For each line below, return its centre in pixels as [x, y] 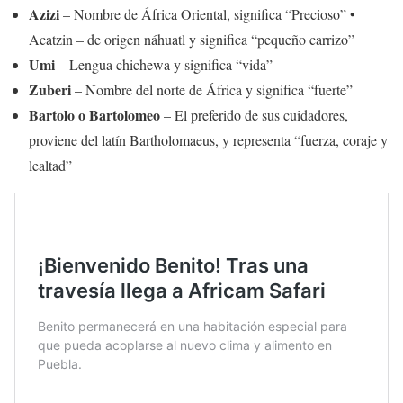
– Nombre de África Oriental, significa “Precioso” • [207, 14]
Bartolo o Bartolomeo [94, 115]
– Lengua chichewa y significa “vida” [164, 65]
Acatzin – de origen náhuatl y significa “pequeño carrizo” [192, 40]
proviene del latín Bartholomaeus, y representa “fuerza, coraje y [208, 140]
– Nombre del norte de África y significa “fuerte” [212, 90]
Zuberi [50, 90]
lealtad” [50, 166]
